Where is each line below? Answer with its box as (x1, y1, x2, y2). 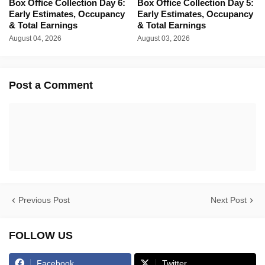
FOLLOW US (9, 230, 73, 242)
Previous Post (18, 195, 70, 205)
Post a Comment (9, 79, 93, 92)
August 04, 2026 (9, 34, 62, 43)
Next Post (211, 195, 247, 205)
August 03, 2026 (137, 34, 190, 43)
